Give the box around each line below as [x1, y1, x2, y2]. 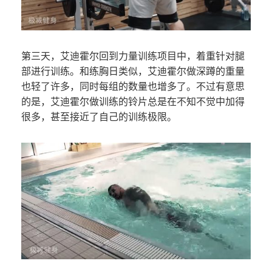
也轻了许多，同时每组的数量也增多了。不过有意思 [21, 81, 245, 92]
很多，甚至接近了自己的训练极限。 [21, 112, 177, 123]
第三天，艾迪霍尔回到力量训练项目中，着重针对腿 [21, 51, 245, 62]
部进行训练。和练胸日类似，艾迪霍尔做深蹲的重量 [21, 66, 245, 77]
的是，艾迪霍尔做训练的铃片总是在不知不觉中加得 [21, 97, 245, 107]
